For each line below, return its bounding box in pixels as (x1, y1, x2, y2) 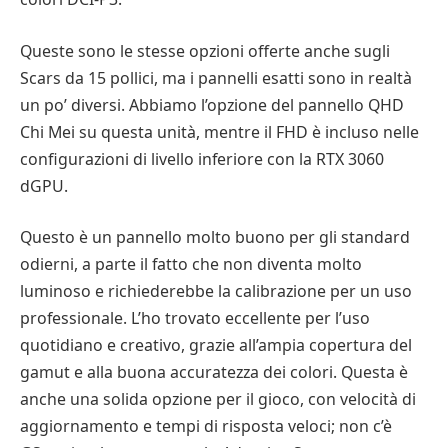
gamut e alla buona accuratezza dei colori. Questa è (20, 361, 408, 384)
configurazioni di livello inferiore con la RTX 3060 (20, 147, 384, 170)
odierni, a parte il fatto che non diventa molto (20, 253, 362, 276)
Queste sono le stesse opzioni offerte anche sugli (20, 39, 390, 62)
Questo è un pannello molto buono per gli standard (20, 226, 410, 249)
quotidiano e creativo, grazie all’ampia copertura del (20, 334, 412, 357)
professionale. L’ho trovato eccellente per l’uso (20, 307, 370, 330)
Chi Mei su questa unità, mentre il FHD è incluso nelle (20, 120, 419, 143)
